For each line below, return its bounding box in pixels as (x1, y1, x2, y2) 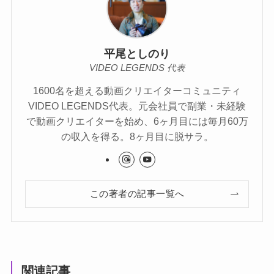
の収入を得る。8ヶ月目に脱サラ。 (61, 131, 213, 143)
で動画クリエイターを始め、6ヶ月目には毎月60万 (26, 116, 248, 127)
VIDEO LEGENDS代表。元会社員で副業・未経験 (28, 100, 246, 112)
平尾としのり (104, 48, 170, 61)
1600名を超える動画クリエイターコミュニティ (33, 85, 241, 97)
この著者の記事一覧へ (89, 188, 185, 199)
